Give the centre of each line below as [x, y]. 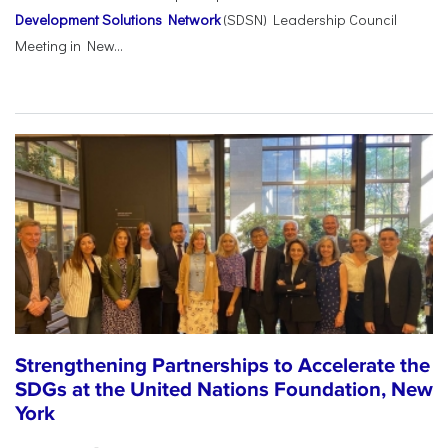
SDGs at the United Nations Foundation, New [224, 389]
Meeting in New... [69, 46]
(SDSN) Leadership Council [308, 20]
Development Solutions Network [117, 20]
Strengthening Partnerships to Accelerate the [222, 365]
